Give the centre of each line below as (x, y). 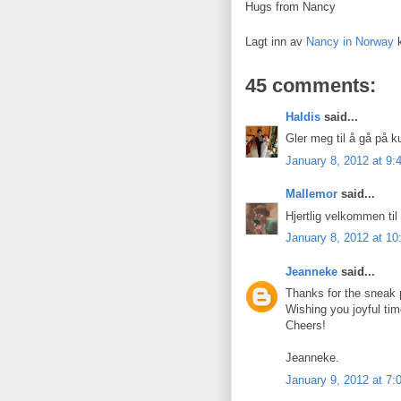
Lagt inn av (276, 41)
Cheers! (306, 325)
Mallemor (311, 194)
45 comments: (311, 85)
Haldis (303, 116)
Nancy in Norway (350, 41)
